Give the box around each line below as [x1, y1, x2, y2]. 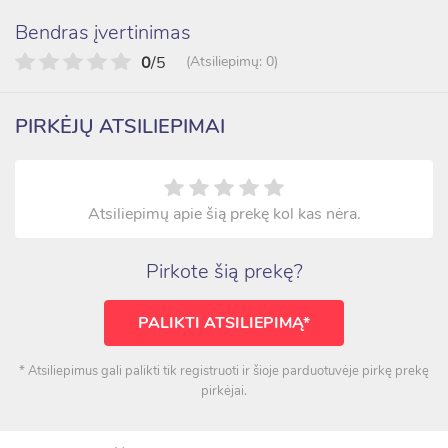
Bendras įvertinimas [15, 18, 191, 46]
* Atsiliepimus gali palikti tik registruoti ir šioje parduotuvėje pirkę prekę [19, 361, 429, 380]
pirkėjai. [201, 381, 247, 400]
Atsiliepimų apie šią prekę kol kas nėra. [87, 202, 361, 225]
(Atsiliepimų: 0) [186, 51, 278, 71]
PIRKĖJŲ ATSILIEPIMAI [15, 112, 225, 140]
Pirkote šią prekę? [145, 257, 303, 285]
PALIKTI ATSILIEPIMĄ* [138, 311, 310, 334]
